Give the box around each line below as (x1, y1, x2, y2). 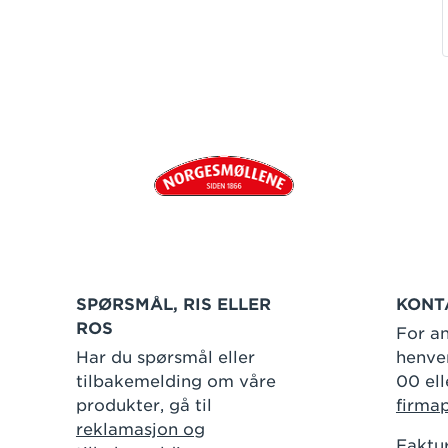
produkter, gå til (75, 395, 212, 415)
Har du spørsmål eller (75, 347, 255, 367)
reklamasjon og (75, 419, 205, 439)
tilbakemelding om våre (75, 371, 276, 391)
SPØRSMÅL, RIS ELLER (75, 294, 271, 314)
